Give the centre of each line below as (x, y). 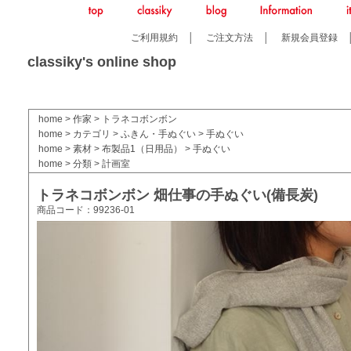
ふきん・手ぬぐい (158, 134)
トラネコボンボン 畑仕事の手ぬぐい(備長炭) (177, 195)
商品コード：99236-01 (86, 210)
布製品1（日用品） (142, 149)
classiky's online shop (102, 62)
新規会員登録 (310, 37)
